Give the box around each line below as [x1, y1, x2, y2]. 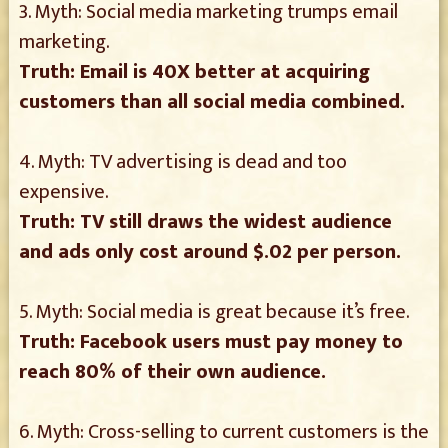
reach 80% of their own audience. [18, 355, 326, 389]
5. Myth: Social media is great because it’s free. [18, 295, 410, 329]
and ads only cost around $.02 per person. [18, 235, 401, 269]
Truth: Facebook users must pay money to [18, 325, 403, 359]
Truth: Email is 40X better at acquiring [18, 55, 370, 89]
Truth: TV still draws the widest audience [18, 205, 392, 239]
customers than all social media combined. [18, 85, 405, 119]
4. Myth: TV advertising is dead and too [18, 145, 347, 179]
